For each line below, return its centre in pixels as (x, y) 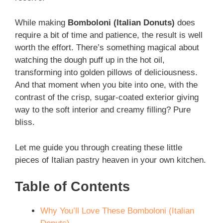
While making (41, 23)
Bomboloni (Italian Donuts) (121, 23)
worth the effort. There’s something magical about (107, 48)
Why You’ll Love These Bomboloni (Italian (117, 211)
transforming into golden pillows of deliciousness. (106, 73)
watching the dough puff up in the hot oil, (90, 60)
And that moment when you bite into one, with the (106, 85)
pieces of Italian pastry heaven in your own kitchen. (111, 160)
